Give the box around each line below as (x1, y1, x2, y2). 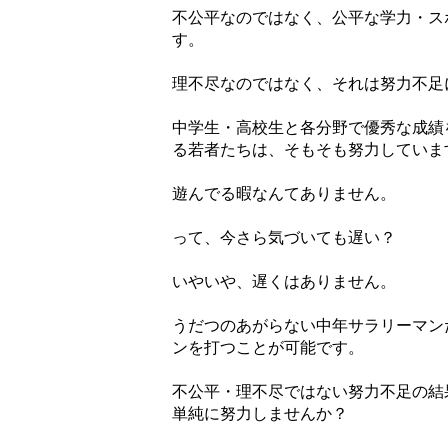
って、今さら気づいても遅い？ (172, 229, 396, 246)
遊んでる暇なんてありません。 (172, 185, 396, 202)
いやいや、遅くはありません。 (172, 273, 396, 290)
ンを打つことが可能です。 (172, 339, 364, 356)
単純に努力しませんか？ (172, 405, 348, 422)
